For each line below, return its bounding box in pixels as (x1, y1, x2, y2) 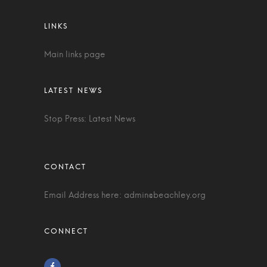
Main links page (44, 50, 105, 59)
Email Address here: (44, 191, 124, 200)
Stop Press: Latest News (44, 114, 135, 123)
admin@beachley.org (124, 191, 206, 200)
